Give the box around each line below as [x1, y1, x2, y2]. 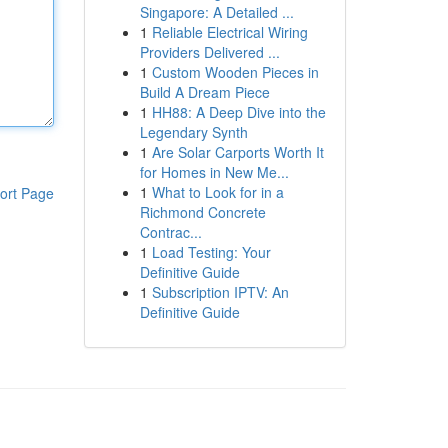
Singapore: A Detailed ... [139, 2, 294, 22]
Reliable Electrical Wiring [151, 22, 308, 42]
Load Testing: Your [151, 242, 271, 262]
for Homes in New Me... [139, 162, 289, 182]
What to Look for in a [151, 182, 284, 202]
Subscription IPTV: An [151, 282, 289, 302]
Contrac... [139, 222, 202, 242]
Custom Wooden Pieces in [151, 62, 319, 82]
